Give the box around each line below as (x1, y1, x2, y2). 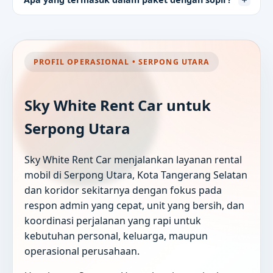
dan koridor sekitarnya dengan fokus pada (24, 183, 222, 197)
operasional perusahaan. (24, 244, 140, 258)
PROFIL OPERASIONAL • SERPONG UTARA (33, 57, 210, 68)
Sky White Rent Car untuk (24, 95, 211, 116)
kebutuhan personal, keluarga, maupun (24, 229, 208, 243)
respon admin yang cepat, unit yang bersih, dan (24, 199, 245, 213)
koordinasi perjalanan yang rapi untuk (24, 214, 202, 228)
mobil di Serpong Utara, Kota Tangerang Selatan (24, 168, 248, 182)
